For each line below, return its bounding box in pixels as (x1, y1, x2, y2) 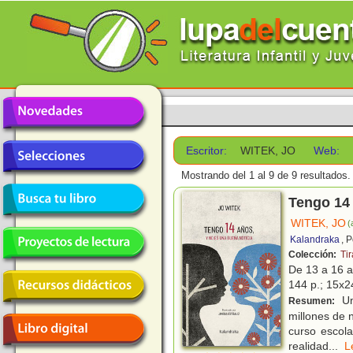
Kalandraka (290, 234, 340, 246)
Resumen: (288, 295, 337, 307)
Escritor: (186, 144, 228, 157)
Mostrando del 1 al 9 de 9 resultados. (181, 169, 351, 182)
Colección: (288, 249, 339, 261)
